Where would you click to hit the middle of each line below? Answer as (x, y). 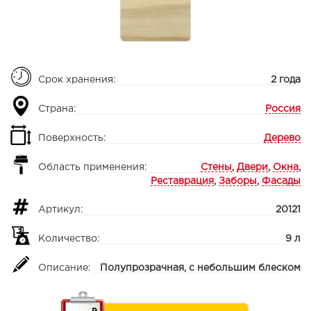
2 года (286, 80)
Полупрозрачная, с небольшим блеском (200, 268)
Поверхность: (72, 138)
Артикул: (61, 210)
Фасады (281, 182)
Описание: (65, 268)
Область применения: (93, 168)
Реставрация (182, 182)
